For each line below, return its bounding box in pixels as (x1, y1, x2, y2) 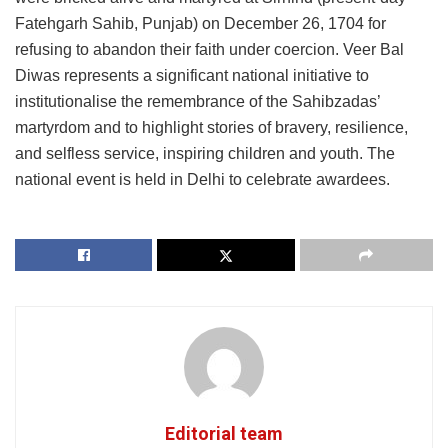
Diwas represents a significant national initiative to (15, 67, 369, 85)
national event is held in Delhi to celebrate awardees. (15, 171, 390, 189)
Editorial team (165, 423, 283, 445)
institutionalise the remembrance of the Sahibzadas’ (15, 93, 380, 111)
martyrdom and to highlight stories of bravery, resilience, (15, 119, 408, 137)
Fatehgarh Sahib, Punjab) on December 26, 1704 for (15, 15, 386, 33)
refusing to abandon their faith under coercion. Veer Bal (15, 41, 404, 59)
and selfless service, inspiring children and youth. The (15, 145, 395, 163)
